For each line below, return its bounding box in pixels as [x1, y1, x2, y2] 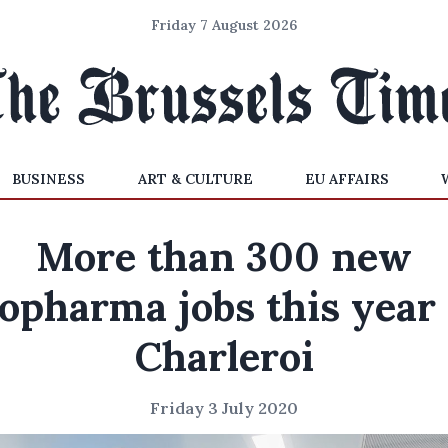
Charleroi [134, 331, 314, 382]
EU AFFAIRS [304, 170, 389, 188]
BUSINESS [12, 170, 86, 188]
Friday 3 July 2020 [150, 398, 298, 418]
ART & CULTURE [137, 170, 253, 188]
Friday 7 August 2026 [151, 16, 297, 34]
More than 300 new [36, 231, 412, 282]
